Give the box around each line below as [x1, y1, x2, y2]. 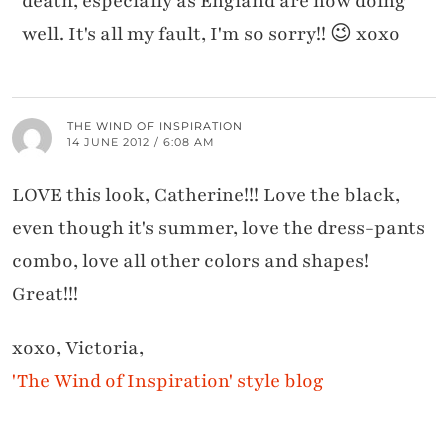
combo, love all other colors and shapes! [12, 247, 369, 274]
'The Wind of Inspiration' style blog [12, 367, 324, 394]
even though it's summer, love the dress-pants [12, 214, 425, 241]
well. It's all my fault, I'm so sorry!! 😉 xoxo [22, 20, 400, 47]
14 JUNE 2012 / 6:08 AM [67, 134, 215, 149]
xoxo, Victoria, [12, 334, 144, 361]
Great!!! [12, 280, 78, 307]
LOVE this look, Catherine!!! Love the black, [12, 181, 400, 208]
